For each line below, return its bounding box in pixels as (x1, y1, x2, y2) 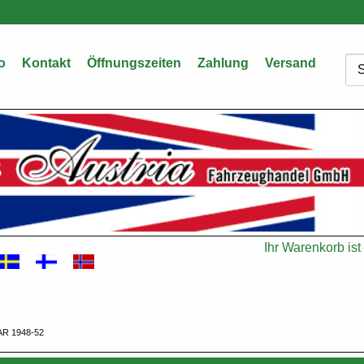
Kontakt (22, 56, 71, 70)
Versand (265, 56, 316, 70)
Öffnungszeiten (87, 56, 181, 70)
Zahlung (197, 56, 249, 70)
